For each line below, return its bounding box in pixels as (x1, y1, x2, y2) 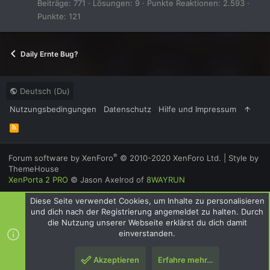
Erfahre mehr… (158, 255, 213, 265)
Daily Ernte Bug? (20, 49, 78, 58)
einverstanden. (119, 228, 175, 238)
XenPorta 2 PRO (8, 175, 68, 184)
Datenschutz (104, 104, 151, 115)
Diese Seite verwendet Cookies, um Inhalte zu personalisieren (30, 196, 265, 206)
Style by (228, 153, 259, 163)
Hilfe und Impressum (159, 104, 236, 115)
